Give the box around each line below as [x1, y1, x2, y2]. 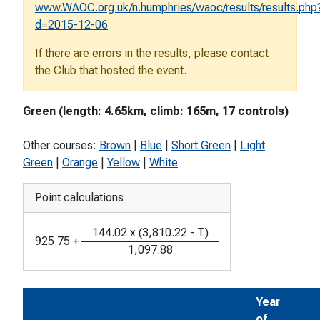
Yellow [107, 156, 140, 170]
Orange [62, 156, 98, 170]
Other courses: [23, 139, 99, 153]
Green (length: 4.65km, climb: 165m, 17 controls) [23, 104, 289, 119]
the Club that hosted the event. [35, 64, 186, 78]
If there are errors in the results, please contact [35, 46, 269, 61]
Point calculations [35, 191, 124, 205]
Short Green [171, 139, 231, 153]
